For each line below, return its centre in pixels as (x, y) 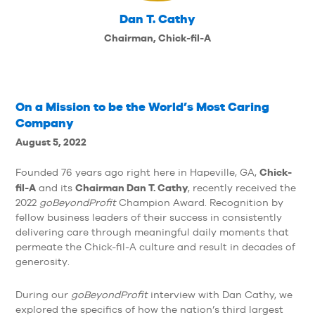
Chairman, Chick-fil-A (157, 37)
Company (44, 122)
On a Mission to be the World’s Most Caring (142, 106)
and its (55, 187)
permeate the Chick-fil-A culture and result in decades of (155, 246)
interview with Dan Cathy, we (220, 295)
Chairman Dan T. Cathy (131, 187)
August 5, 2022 (51, 142)
